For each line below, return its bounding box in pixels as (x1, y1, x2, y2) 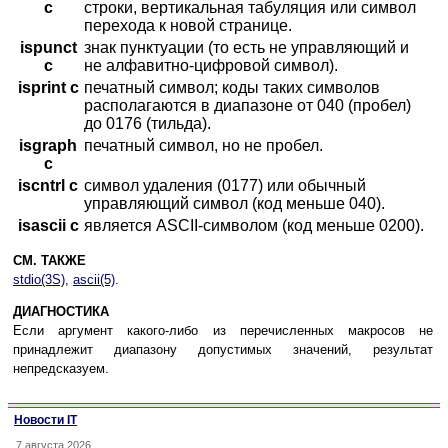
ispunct (19, 39, 77, 57)
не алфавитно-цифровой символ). (84, 57, 338, 75)
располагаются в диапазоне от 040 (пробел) (84, 97, 411, 115)
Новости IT (14, 413, 77, 428)
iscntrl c (18, 177, 78, 195)
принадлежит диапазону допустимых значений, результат (13, 342, 433, 358)
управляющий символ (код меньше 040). (84, 195, 385, 213)
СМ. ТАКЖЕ (13, 253, 86, 269)
